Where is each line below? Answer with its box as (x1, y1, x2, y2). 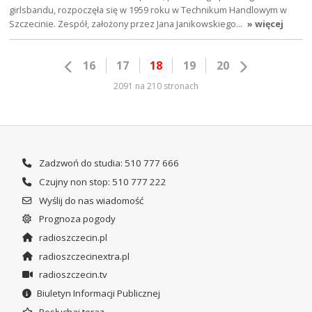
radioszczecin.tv (36, 268, 107, 281)
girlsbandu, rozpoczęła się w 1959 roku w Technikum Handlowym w (9, 3, 288, 16)
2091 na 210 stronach (114, 80, 198, 93)
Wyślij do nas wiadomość (36, 194, 143, 207)
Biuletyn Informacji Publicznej (36, 286, 160, 299)
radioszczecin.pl (36, 231, 107, 244)
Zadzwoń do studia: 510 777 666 (36, 157, 179, 170)
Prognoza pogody (36, 212, 116, 226)
